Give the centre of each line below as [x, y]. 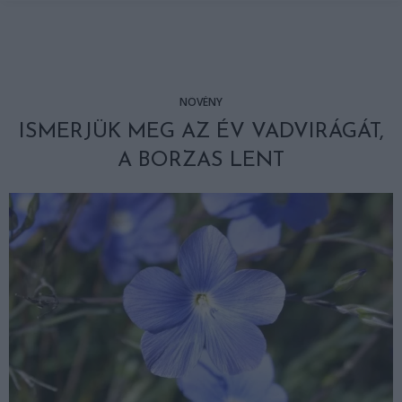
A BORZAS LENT [201, 161]
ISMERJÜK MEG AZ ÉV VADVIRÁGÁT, [201, 132]
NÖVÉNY [201, 102]
